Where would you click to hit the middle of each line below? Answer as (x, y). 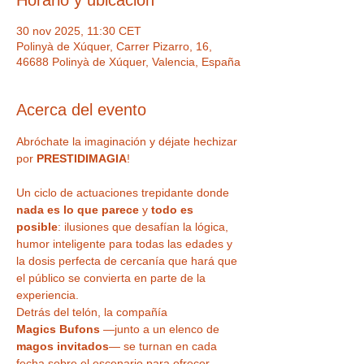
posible (37, 227)
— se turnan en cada (165, 346)
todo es (174, 210)
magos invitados (63, 346)
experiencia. (48, 295)
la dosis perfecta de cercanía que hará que (128, 261)
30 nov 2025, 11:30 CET (79, 31)
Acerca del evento (81, 110)
